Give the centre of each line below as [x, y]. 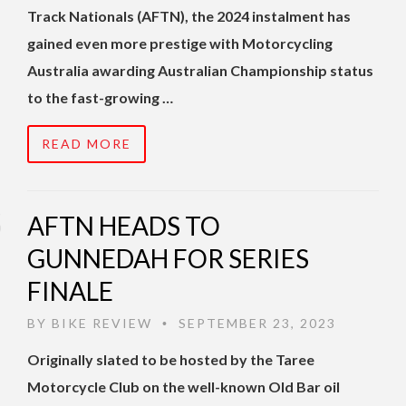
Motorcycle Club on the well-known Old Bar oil [184, 387]
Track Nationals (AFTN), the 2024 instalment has [189, 16]
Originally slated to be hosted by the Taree [171, 360]
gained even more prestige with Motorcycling [180, 43]
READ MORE [87, 144]
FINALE [70, 291]
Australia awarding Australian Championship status [200, 71]
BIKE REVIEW [102, 324]
